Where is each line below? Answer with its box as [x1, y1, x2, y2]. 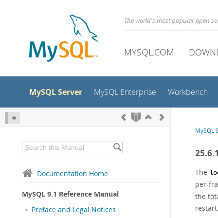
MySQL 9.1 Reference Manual [22, 189, 119, 199]
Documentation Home [37, 169, 108, 178]
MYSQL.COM [124, 46, 174, 58]
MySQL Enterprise [94, 87, 156, 97]
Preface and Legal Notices [32, 205, 116, 214]
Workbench [168, 87, 208, 97]
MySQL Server [29, 87, 82, 97]
